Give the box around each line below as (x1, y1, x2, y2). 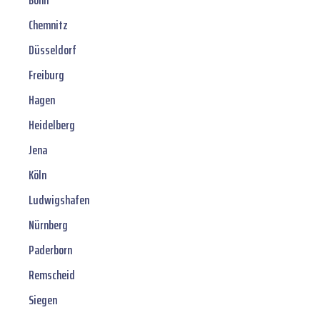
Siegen (29, 290, 57, 311)
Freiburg (29, 65, 64, 86)
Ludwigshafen (29, 190, 89, 211)
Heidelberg (29, 115, 75, 136)
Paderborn (29, 240, 72, 261)
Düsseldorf (29, 40, 76, 61)
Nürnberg (29, 215, 68, 236)
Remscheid (29, 265, 75, 286)
